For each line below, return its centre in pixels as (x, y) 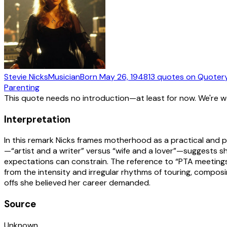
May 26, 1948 (124, 77)
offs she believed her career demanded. (77, 183)
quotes (171, 77)
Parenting (22, 87)
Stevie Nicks (26, 77)
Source (20, 204)
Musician (64, 77)
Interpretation (37, 119)
